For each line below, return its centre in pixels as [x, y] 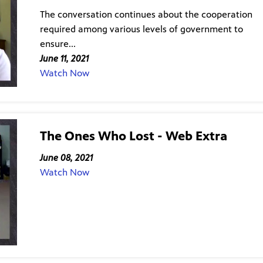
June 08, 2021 [66, 158]
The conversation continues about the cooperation [146, 14]
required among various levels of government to [141, 29]
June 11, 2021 [64, 58]
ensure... [58, 43]
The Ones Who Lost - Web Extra [133, 136]
